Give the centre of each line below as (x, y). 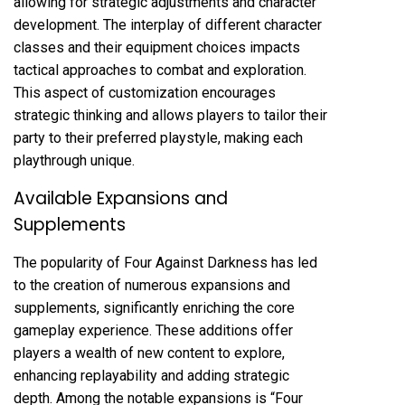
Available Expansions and (121, 198)
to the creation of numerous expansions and (152, 285)
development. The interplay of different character (168, 24)
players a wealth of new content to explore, (149, 353)
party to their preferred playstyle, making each (158, 137)
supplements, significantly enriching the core (154, 307)
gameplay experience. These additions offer (153, 330)
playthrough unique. (74, 160)
